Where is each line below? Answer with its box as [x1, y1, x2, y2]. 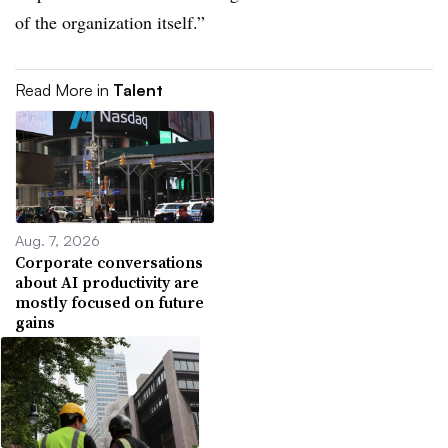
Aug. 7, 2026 [15, 230, 100, 249]
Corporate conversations [15, 250, 203, 273]
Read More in [15, 80, 113, 101]
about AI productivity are [15, 270, 199, 293]
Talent [113, 80, 163, 101]
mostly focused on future [15, 290, 204, 313]
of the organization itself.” [15, 10, 205, 35]
